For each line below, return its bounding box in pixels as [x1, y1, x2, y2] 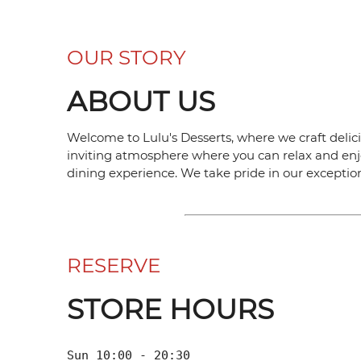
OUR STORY [67, 45, 187, 70]
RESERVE [67, 253, 161, 278]
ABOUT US [67, 85, 216, 119]
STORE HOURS [67, 292, 275, 326]
